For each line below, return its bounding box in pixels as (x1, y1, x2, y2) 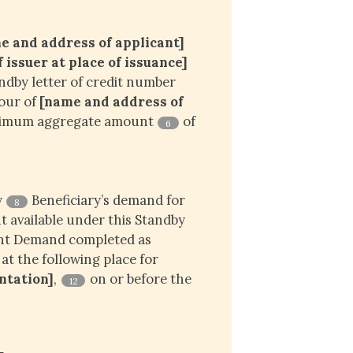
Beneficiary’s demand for (28, 191, 186, 210)
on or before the (86, 270, 191, 288)
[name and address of (39, 93, 184, 111)
